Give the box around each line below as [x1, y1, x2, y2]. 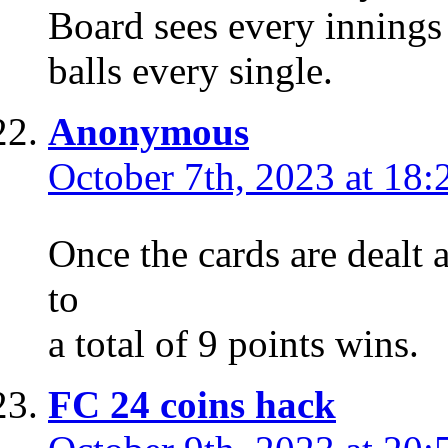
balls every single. [48, 49, 333, 93]
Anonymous [48, 110, 249, 154]
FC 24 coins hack [48, 383, 336, 427]
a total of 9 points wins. [48, 322, 419, 366]
